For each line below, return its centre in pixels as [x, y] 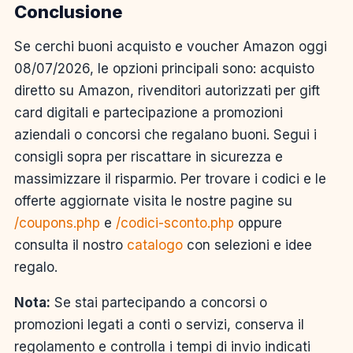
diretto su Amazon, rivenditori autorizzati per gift [167, 90]
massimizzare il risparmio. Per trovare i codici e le [170, 178]
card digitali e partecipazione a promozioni [149, 112]
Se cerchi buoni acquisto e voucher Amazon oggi [171, 46]
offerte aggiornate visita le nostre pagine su [153, 201]
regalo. [36, 267]
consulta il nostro [71, 245]
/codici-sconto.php [175, 223]
